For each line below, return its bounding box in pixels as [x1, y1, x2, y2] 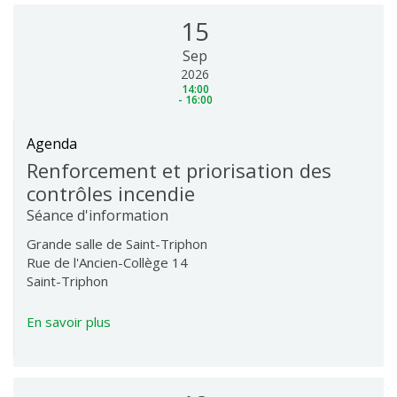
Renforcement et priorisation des [27, 157, 331, 183]
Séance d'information [27, 206, 168, 225]
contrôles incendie [27, 180, 195, 206]
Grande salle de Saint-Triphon [27, 235, 207, 253]
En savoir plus [27, 313, 111, 331]
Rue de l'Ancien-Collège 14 [27, 253, 188, 271]
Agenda [27, 134, 77, 153]
